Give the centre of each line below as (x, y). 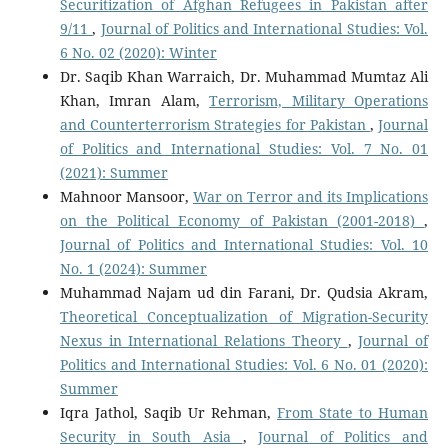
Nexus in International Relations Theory (203, 340)
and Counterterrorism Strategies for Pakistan (214, 124)
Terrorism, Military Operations (319, 100)
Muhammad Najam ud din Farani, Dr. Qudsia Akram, (244, 292)
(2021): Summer (113, 172)
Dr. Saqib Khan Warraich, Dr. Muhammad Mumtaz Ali (244, 76)
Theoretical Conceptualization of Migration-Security (244, 316)
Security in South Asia (151, 436)
